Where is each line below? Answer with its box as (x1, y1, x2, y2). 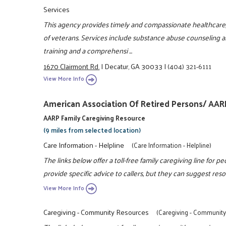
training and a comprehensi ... (43, 44, 133, 58)
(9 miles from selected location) (43, 124, 141, 136)
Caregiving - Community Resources (43, 205, 149, 218)
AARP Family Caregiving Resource (43, 112, 146, 124)
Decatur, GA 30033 (104, 59, 163, 73)
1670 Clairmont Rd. (43, 59, 100, 73)
